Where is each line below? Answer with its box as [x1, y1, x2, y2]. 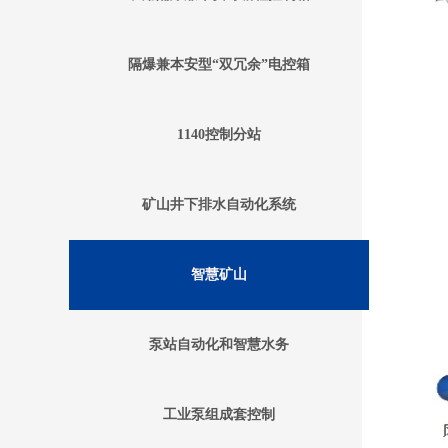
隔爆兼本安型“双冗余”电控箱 [128, 57, 310, 72]
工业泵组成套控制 [163, 407, 275, 422]
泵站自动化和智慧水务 [149, 337, 289, 352]
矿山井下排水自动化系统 [142, 197, 296, 212]
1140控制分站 [177, 127, 261, 142]
